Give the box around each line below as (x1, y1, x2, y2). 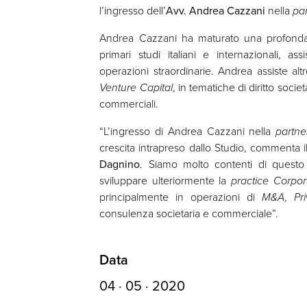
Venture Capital (99, 79, 173, 95)
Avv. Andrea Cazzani (166, 2, 266, 19)
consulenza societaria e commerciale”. (99, 205, 279, 221)
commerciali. (99, 95, 159, 112)
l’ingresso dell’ (99, 2, 167, 19)
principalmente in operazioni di (99, 188, 262, 205)
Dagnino (99, 156, 140, 172)
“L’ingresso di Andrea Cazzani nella (99, 123, 276, 139)
